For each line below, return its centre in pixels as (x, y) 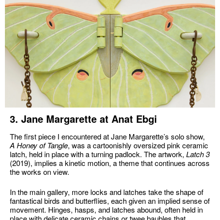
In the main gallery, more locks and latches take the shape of (107, 192)
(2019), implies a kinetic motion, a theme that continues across (110, 163)
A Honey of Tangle (39, 145)
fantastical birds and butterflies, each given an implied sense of (110, 200)
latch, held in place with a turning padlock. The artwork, (97, 154)
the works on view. (41, 172)
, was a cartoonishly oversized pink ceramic (138, 145)
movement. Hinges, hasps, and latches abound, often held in (106, 209)
